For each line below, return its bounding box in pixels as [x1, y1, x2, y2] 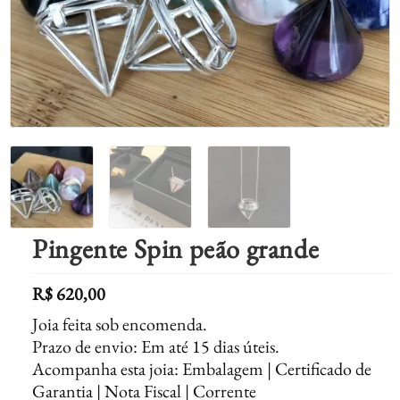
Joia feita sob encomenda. [32, 312, 208, 337]
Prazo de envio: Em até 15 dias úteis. [32, 335, 280, 359]
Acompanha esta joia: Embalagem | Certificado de [32, 357, 372, 381]
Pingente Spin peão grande [32, 231, 320, 267]
